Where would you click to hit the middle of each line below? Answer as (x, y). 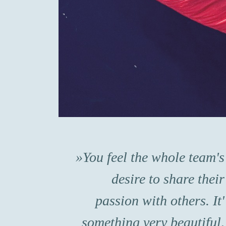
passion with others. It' (160, 201)
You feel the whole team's (154, 157)
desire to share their (168, 179)
